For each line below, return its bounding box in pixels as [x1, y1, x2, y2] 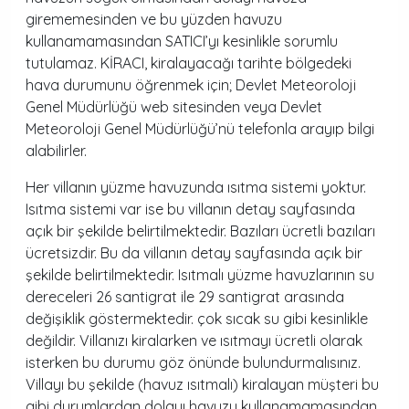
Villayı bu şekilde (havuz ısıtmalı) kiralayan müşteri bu [26, 375, 379, 393]
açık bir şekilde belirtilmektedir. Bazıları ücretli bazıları [26, 222, 375, 240]
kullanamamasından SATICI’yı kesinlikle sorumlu [26, 32, 338, 50]
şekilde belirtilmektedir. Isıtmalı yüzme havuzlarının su [26, 266, 374, 284]
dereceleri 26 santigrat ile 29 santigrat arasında [26, 288, 344, 306]
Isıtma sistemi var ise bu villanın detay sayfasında [26, 200, 355, 218]
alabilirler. [26, 142, 87, 160]
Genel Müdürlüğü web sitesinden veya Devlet [26, 98, 322, 116]
